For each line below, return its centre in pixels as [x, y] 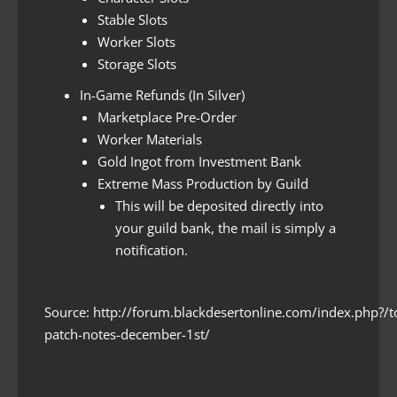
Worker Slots [136, 42]
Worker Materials [150, 140]
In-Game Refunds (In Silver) [162, 95]
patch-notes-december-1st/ [127, 335]
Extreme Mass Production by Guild [203, 184]
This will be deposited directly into [219, 206]
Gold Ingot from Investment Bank [199, 162]
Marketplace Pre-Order [167, 117]
